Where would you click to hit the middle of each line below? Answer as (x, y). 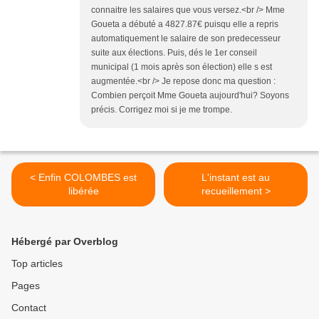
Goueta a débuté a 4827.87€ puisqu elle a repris (185, 25)
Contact (29, 308)
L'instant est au (236, 178)
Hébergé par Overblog (65, 242)
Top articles (37, 264)
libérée (83, 191)
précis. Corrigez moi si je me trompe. (162, 110)
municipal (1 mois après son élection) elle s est (182, 67)
